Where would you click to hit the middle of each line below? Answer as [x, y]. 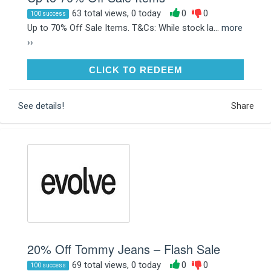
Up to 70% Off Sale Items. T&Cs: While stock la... [124, 28]
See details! [41, 106]
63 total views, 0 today [116, 13]
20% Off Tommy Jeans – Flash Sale [124, 249]
